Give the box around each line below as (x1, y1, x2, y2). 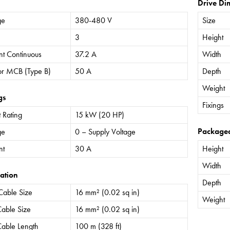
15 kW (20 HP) (74, 109, 124, 120)
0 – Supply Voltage (74, 126, 136, 137)
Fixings (202, 99, 224, 110)
